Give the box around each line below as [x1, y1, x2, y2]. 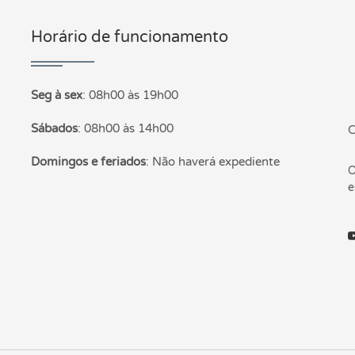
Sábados [31, 120, 78, 136]
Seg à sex [31, 87, 82, 102]
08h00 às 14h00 [84, 120, 174, 136]
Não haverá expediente [152, 154, 280, 169]
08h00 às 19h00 [89, 87, 178, 102]
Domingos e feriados [31, 154, 146, 169]
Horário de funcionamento [31, 27, 228, 47]
